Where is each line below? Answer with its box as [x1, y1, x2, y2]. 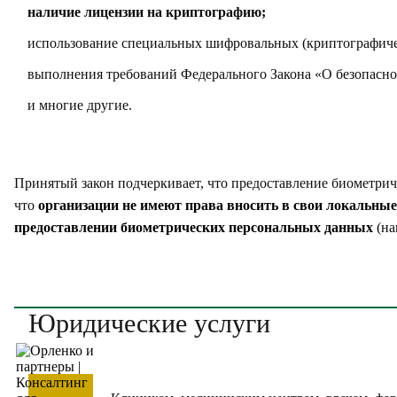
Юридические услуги [28, 308, 270, 338]
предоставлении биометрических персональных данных [14, 220, 373, 235]
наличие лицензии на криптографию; [27, 4, 266, 19]
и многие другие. [27, 97, 132, 113]
